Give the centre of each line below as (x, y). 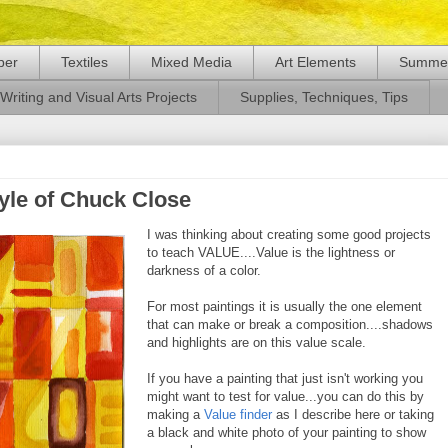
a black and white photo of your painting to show (286, 432)
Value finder (238, 414)
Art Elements (315, 62)
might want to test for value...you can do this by (285, 396)
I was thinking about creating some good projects (289, 234)
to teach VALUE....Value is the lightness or (271, 252)
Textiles (84, 62)
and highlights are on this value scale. (256, 342)
